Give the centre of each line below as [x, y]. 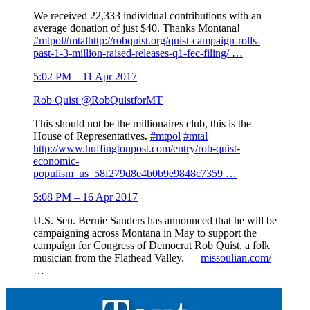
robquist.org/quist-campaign [174, 41]
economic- [56, 161]
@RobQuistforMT [122, 100]
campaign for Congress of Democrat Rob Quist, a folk [152, 246]
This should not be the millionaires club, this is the [142, 124]
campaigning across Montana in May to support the [145, 233]
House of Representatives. [92, 136]
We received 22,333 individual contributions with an [147, 16]
